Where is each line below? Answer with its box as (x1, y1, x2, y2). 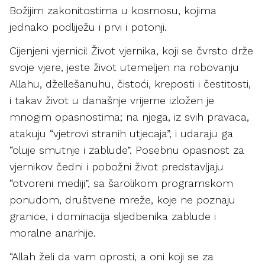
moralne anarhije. (9, 227, 96, 239)
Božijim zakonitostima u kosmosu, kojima (9, 4, 216, 17)
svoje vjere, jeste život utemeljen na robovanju (9, 61, 239, 73)
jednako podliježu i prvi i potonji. (9, 21, 167, 33)
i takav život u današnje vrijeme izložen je (9, 94, 214, 106)
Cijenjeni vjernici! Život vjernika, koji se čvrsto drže (9, 44, 253, 57)
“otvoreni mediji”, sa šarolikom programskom (9, 177, 233, 189)
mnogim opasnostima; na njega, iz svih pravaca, (9, 111, 249, 123)
